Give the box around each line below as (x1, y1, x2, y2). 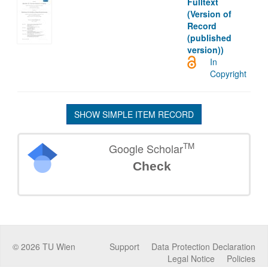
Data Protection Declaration (151, 240, 255, 252)
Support (109, 240, 139, 252)
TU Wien (40, 240, 75, 252)
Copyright (210, 67, 247, 80)
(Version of (187, 7, 232, 20)
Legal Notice (167, 252, 215, 264)
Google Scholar (109, 140, 184, 156)
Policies (227, 252, 255, 264)
